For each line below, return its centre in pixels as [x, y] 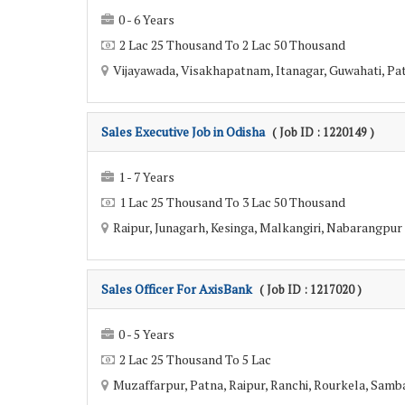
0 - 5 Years [146, 334]
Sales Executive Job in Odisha [183, 132]
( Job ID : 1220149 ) [323, 132]
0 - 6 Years [146, 19]
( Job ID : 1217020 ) [311, 290]
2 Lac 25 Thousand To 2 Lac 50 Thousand [232, 45]
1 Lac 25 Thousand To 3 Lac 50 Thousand [232, 202]
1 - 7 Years [146, 177]
